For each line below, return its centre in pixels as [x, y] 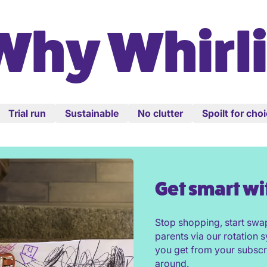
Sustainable [92, 113]
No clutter [160, 113]
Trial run [27, 113]
